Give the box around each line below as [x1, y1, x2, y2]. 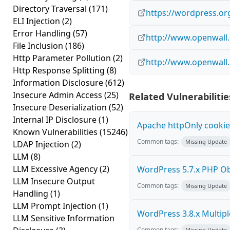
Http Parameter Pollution [13, 52, 113, 64]
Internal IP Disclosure [13, 114, 99, 125]
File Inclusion [13, 40, 65, 51]
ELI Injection [13, 15, 62, 27]
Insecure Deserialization [13, 102, 109, 113]
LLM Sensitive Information [13, 213, 114, 224]
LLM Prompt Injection [13, 200, 99, 212]
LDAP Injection [13, 139, 71, 150]
